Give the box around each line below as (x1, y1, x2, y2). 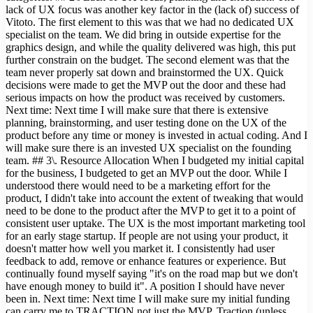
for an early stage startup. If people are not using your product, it (6, 230, 288, 242)
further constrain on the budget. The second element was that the (6, 54, 289, 66)
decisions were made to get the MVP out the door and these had (6, 79, 286, 92)
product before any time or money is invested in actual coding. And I (6, 129, 307, 142)
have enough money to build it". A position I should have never (6, 280, 284, 293)
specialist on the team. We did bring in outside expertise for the (6, 29, 281, 41)
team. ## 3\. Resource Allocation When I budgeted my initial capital (6, 154, 304, 167)
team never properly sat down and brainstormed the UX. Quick (6, 66, 284, 79)
